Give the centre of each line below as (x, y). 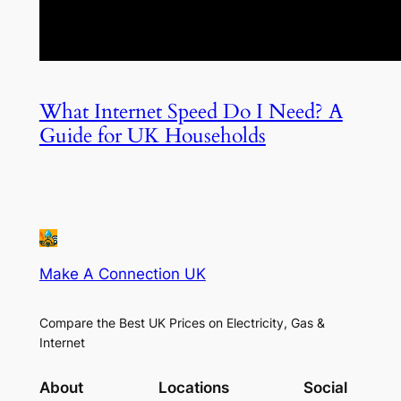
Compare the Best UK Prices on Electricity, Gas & (182, 323)
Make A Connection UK (122, 274)
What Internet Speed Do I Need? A (191, 112)
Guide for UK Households (152, 136)
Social (326, 387)
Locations (193, 387)
